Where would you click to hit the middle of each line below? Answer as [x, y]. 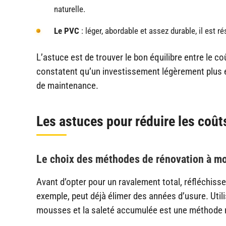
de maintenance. [67, 86]
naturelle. [70, 9]
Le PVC [67, 31]
